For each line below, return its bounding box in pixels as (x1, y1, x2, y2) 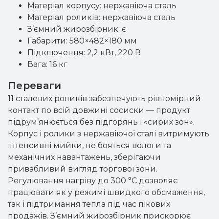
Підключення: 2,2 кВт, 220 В (27, 48, 141, 57)
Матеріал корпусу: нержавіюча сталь (27, 1, 176, 10)
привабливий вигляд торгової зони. (8, 164, 157, 174)
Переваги (8, 80, 62, 91)
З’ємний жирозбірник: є (27, 24, 126, 34)
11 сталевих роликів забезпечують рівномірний (8, 94, 201, 103)
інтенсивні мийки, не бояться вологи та (8, 141, 171, 150)
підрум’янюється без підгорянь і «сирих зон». (8, 117, 195, 127)
